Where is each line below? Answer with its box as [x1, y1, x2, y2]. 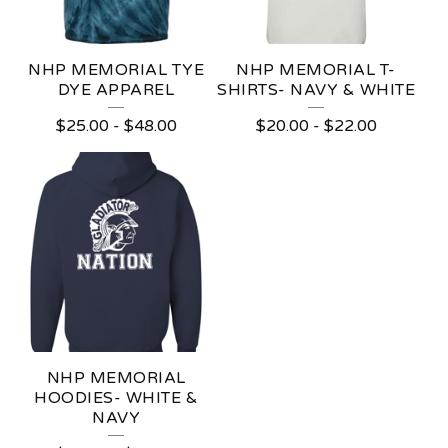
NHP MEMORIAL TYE [28, 60, 204, 81]
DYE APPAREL [57, 80, 175, 101]
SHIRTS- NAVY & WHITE [217, 80, 415, 101]
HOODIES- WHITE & [34, 388, 198, 409]
